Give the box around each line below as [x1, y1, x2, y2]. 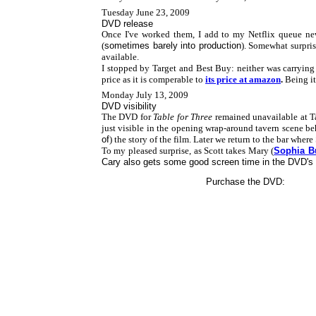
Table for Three [153, 111, 213, 122]
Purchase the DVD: [205, 176, 285, 187]
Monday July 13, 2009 [102, 90, 188, 100]
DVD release [102, 18, 153, 29]
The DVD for [102, 111, 154, 122]
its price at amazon [205, 74, 281, 85]
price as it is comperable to [102, 74, 205, 85]
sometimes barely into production [104, 40, 241, 51]
